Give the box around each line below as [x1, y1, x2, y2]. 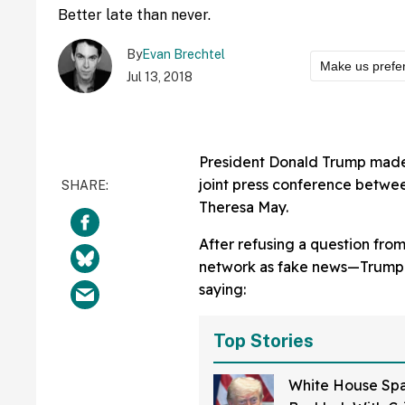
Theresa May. [199, 198, 288, 216]
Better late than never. [58, 6, 211, 24]
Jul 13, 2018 [127, 70, 193, 84]
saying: [199, 280, 246, 298]
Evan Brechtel [142, 47, 225, 61]
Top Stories [213, 330, 314, 352]
